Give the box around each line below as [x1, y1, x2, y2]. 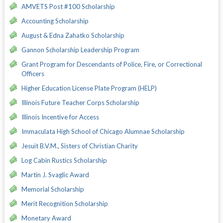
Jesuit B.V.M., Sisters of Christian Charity [21, 141, 138, 150]
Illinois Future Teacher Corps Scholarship [21, 98, 139, 107]
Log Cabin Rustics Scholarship [21, 156, 107, 164]
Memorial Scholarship [21, 185, 84, 193]
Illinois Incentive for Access [21, 112, 99, 121]
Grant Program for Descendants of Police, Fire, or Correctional [21, 60, 202, 68]
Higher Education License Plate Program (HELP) [21, 84, 157, 92]
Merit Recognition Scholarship [21, 199, 108, 208]
